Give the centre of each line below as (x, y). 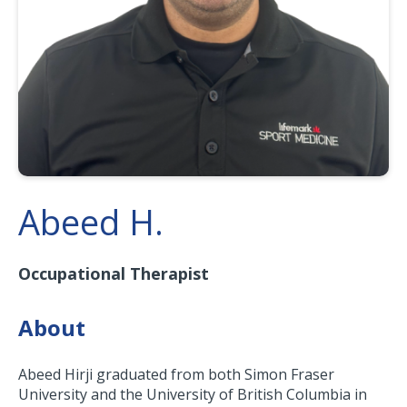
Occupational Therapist (114, 274)
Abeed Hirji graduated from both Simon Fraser (176, 375)
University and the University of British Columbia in (193, 395)
